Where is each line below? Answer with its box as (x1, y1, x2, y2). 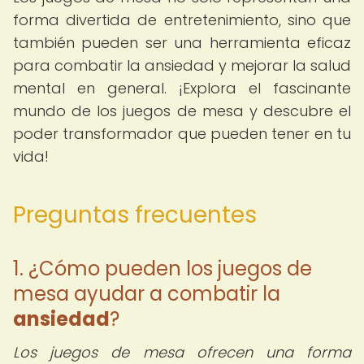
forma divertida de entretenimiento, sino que (13, 10, 351, 30)
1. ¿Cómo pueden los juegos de (13, 255, 312, 282)
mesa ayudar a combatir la (13, 280, 280, 307)
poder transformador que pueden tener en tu (13, 123, 351, 144)
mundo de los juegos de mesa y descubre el (13, 101, 351, 121)
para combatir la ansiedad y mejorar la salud (13, 55, 351, 76)
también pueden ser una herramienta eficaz (13, 32, 351, 53)
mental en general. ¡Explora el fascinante (13, 78, 351, 98)
